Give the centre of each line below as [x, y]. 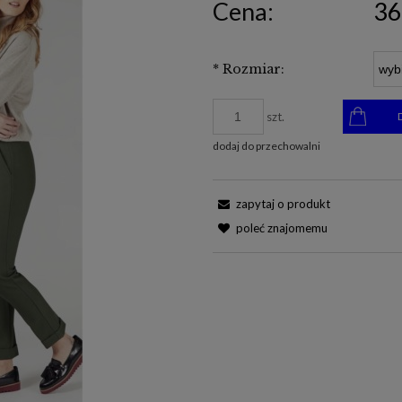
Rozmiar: [251, 69]
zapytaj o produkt [283, 203]
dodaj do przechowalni [266, 146]
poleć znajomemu [281, 227]
